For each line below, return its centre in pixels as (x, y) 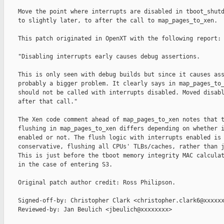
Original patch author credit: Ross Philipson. (90, 183)
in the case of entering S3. (58, 165)
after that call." (41, 102)
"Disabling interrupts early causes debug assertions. (102, 57)
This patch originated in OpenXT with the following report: (112, 39)
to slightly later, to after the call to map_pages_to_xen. (111, 21)
